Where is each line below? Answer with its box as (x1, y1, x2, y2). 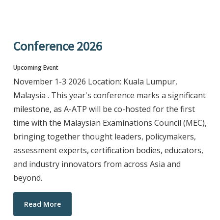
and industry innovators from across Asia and (13, 158, 181, 169)
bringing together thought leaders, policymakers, (13, 131, 196, 142)
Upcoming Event (13, 63, 58, 72)
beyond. (13, 172, 42, 183)
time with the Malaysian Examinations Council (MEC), (13, 117, 207, 128)
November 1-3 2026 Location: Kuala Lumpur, (13, 76, 177, 87)
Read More (24, 199, 61, 209)
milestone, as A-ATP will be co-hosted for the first (13, 103, 195, 114)
